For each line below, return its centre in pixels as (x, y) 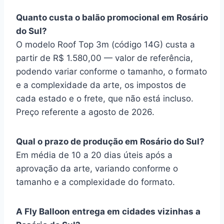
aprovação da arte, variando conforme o (97, 168)
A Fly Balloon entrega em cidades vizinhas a (108, 211)
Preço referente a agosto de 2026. (85, 112)
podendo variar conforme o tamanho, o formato (111, 71)
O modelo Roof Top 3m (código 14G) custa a (105, 44)
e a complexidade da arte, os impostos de (101, 85)
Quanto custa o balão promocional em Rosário (112, 17)
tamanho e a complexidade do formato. (95, 182)
